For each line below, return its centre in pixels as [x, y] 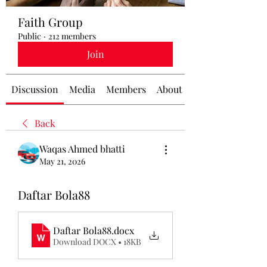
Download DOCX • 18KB [97, 241]
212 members [72, 36]
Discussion [35, 89]
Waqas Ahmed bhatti [82, 149]
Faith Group [50, 22]
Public [30, 36]
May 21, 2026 [62, 161]
